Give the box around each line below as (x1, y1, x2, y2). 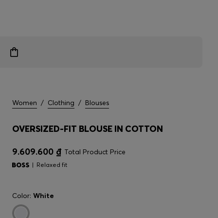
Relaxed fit (36, 161, 67, 168)
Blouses (85, 98, 109, 107)
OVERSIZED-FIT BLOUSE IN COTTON (12, 123, 163, 134)
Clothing (48, 98, 74, 107)
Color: (12, 191, 33, 200)
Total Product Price (64, 147, 126, 156)
